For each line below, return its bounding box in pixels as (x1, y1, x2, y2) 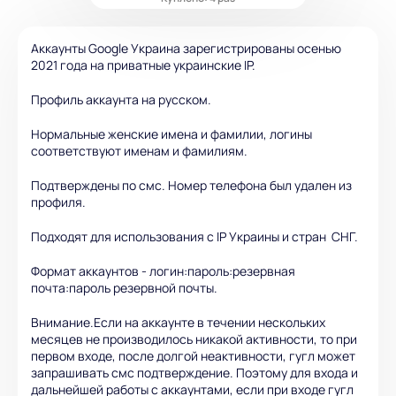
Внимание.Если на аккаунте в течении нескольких (31, 313, 325, 331)
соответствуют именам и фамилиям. (31, 141, 247, 159)
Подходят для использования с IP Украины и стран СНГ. (31, 227, 358, 245)
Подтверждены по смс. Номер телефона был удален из (31, 176, 352, 194)
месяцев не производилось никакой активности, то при (31, 330, 357, 347)
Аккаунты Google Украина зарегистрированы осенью (31, 39, 341, 57)
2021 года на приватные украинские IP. (31, 56, 255, 73)
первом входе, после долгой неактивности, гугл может (31, 346, 355, 364)
